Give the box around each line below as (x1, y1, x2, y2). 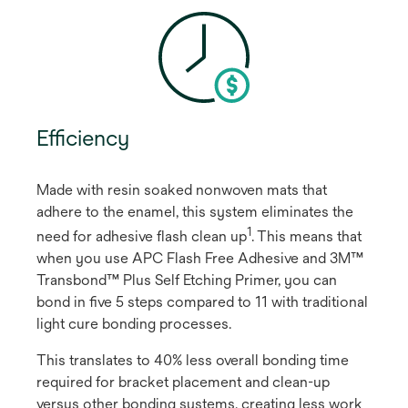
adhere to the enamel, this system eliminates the (36, 202, 353, 220)
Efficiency (36, 124, 129, 150)
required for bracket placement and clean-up (36, 372, 330, 391)
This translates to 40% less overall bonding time (36, 351, 349, 369)
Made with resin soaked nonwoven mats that (36, 180, 327, 199)
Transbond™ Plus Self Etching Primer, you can (36, 270, 337, 289)
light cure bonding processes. (36, 314, 231, 332)
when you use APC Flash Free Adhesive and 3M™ (36, 249, 363, 267)
